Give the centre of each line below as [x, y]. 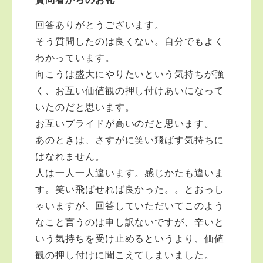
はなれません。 [70, 156]
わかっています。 [75, 58]
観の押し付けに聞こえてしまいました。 [125, 255]
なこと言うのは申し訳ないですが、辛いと [130, 222]
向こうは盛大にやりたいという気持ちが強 [130, 74]
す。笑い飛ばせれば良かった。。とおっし [130, 189]
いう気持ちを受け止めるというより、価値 [130, 239]
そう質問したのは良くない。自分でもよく [130, 41]
